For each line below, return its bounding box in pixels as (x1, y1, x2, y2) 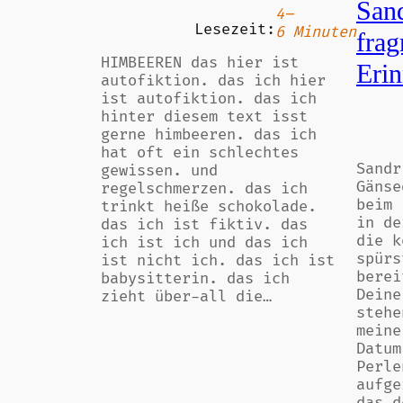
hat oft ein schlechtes (101, 143, 299, 162)
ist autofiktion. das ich (101, 89, 317, 108)
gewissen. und (101, 161, 218, 180)
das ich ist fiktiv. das (101, 215, 308, 234)
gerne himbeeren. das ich (101, 125, 317, 144)
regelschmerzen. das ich (101, 179, 308, 198)
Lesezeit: (194, 21, 275, 40)
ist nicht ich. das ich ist (101, 251, 335, 270)
